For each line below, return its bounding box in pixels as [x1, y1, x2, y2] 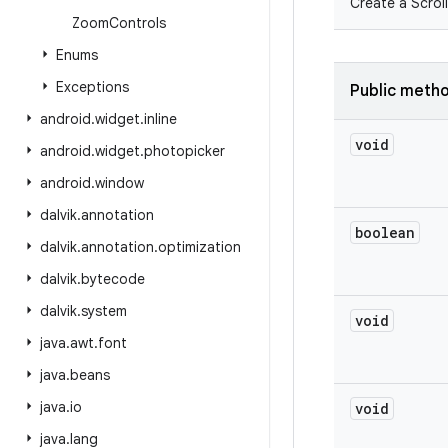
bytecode [81, 270, 145, 288]
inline [144, 110, 177, 128]
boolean [355, 223, 415, 242]
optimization [158, 238, 241, 256]
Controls [109, 14, 166, 32]
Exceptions [56, 78, 129, 96]
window [95, 174, 144, 192]
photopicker [144, 142, 225, 160]
